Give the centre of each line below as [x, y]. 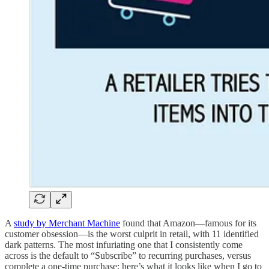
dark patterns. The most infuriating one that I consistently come [124, 244]
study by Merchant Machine [67, 223]
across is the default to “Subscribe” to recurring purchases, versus [128, 255]
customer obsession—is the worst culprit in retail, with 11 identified [132, 234]
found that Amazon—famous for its [188, 223]
